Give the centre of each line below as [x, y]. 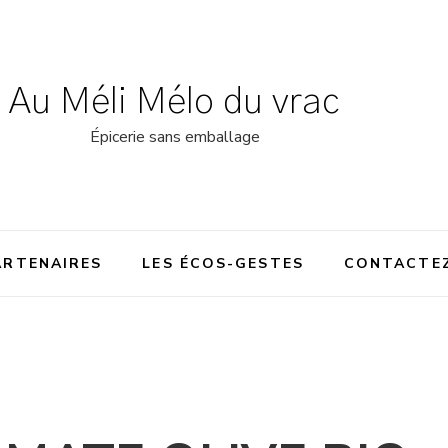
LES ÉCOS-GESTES [223, 263]
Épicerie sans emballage [174, 136]
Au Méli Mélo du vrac [175, 101]
